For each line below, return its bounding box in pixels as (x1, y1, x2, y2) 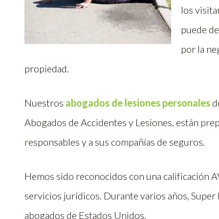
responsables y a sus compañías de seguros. (24, 136, 209, 148)
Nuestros (24, 97, 66, 109)
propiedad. (24, 63, 69, 74)
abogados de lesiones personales (66, 97, 210, 109)
